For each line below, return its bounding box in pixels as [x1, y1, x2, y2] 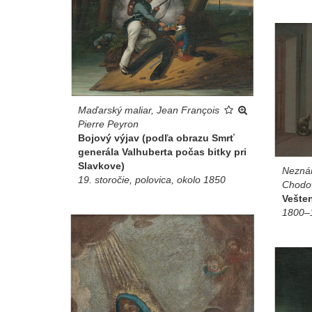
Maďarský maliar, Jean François [78, 104, 219, 116]
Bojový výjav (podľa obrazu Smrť [78, 132, 235, 144]
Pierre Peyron [78, 118, 139, 130]
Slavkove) [78, 160, 125, 172]
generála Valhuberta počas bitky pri [78, 146, 247, 158]
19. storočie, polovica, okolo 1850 [78, 174, 226, 186]
